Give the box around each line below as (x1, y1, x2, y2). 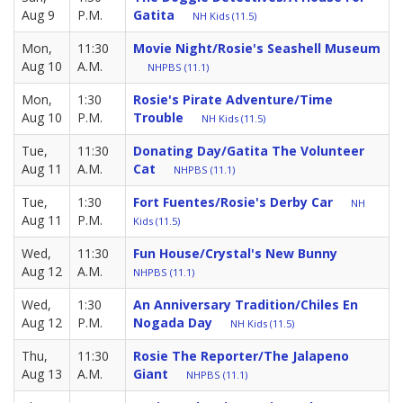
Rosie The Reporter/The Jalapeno (133, 347, 349, 365)
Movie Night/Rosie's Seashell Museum (133, 40, 381, 58)
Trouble (133, 109, 184, 127)
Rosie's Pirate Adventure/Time (133, 91, 333, 109)
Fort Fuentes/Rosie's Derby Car (133, 193, 333, 211)
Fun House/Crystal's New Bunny (133, 245, 337, 263)
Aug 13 (22, 365, 62, 383)
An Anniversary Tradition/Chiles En (133, 296, 358, 314)
